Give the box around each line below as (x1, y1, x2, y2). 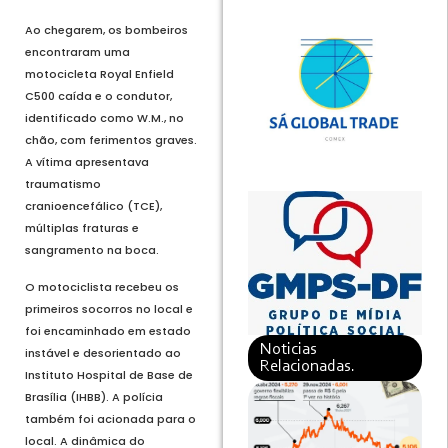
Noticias (260, 341, 318, 359)
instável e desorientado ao (25, 344, 181, 361)
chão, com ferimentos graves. (25, 132, 197, 149)
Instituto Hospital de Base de (25, 366, 193, 383)
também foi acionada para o (25, 410, 196, 427)
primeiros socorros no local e (25, 300, 193, 317)
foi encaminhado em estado (25, 322, 191, 339)
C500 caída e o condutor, (25, 88, 172, 105)
